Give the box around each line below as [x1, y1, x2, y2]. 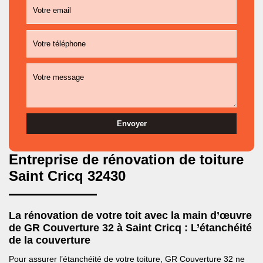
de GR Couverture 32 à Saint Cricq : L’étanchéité [9, 222, 252, 234]
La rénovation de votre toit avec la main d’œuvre [9, 210, 252, 221]
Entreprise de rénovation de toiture [9, 151, 244, 167]
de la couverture [9, 234, 90, 246]
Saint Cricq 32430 [9, 168, 126, 184]
